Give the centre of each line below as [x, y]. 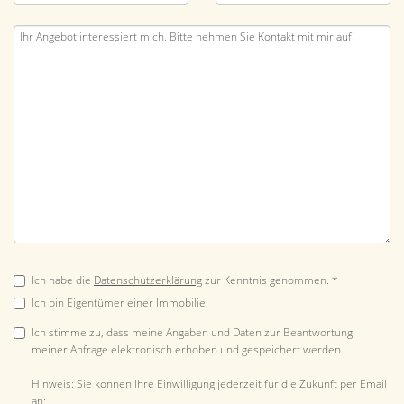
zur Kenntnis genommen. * [270, 280]
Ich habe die [63, 280]
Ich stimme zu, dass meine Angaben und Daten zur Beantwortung [192, 332]
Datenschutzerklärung [148, 280]
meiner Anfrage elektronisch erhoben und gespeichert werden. [188, 349]
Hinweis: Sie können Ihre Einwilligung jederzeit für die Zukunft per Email [209, 384]
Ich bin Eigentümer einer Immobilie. [120, 303]
